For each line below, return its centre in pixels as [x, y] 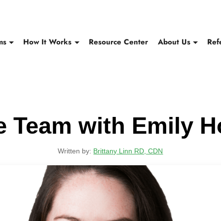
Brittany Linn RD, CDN [128, 151]
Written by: [76, 151]
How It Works [48, 42]
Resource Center [119, 42]
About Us [174, 42]
